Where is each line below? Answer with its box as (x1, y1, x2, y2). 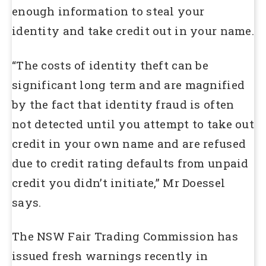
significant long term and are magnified (12, 77, 245, 92)
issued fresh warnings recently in (12, 248, 208, 264)
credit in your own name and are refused (12, 135, 246, 151)
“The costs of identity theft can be (12, 57, 208, 72)
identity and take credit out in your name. (12, 23, 254, 39)
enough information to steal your (12, 4, 205, 19)
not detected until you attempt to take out (12, 116, 254, 131)
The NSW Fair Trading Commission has (12, 229, 238, 244)
